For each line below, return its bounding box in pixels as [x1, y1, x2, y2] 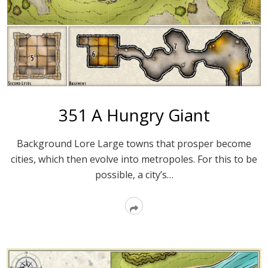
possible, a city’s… [95, 167, 173, 181]
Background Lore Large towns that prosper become [17, 136, 251, 150]
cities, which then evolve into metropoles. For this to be [11, 152, 257, 166]
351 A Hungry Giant [58, 103, 210, 126]
